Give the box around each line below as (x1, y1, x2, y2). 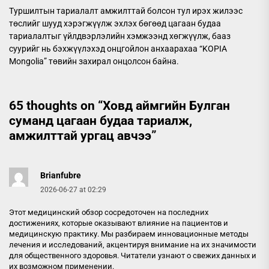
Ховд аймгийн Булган (103, 98, 230, 113)
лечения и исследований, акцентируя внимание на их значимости (9, 240, 256, 249)
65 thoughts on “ (9, 98, 103, 113)
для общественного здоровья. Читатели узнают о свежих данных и (9, 251, 256, 260)
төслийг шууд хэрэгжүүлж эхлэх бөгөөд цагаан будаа (9, 19, 221, 28)
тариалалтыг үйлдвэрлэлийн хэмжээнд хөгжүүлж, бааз (9, 31, 231, 41)
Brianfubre (40, 171, 81, 180)
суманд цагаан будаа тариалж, (9, 113, 192, 128)
